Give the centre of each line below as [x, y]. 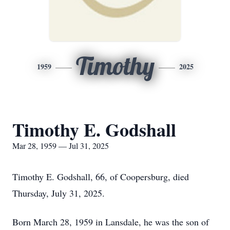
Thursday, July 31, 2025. [59, 193]
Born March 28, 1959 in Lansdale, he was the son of [111, 222]
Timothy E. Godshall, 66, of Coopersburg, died [101, 177]
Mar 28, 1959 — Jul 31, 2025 [61, 146]
